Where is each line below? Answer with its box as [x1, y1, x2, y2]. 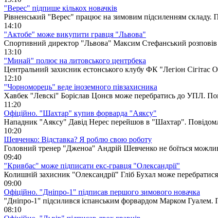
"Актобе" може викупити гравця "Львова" [4, 30, 146, 38]
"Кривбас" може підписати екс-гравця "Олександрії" [4, 161, 180, 170]
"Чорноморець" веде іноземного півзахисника [4, 82, 157, 91]
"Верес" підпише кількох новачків [4, 3, 117, 12]
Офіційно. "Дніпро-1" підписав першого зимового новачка [4, 187, 200, 196]
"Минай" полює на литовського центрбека [4, 56, 146, 65]
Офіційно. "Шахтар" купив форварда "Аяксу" [4, 109, 157, 117]
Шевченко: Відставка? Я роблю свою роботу [4, 135, 152, 144]
